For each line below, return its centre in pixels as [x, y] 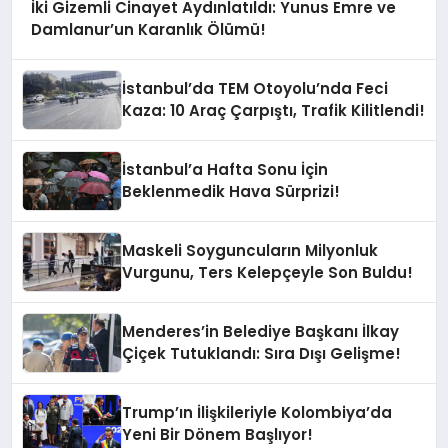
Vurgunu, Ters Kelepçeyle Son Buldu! [268, 273]
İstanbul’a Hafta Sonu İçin [225, 170]
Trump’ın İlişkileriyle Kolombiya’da [257, 413]
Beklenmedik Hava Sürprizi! [231, 192]
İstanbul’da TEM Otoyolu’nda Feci [255, 89]
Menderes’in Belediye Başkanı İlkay [261, 332]
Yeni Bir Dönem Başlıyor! [218, 435]
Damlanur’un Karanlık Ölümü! [148, 29]
